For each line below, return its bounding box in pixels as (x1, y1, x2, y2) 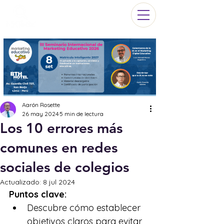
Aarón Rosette (22, 101, 60, 108)
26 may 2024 (22, 110, 58, 117)
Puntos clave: (9, 188, 66, 200)
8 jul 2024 (43, 177, 75, 186)
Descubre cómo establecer (27, 202, 143, 213)
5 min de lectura (59, 110, 103, 117)
